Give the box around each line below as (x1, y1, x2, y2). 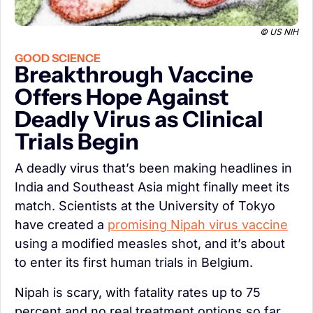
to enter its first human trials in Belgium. (15, 255, 253, 270)
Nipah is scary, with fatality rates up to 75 (15, 285, 261, 300)
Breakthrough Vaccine (15, 61, 253, 89)
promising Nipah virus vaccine (108, 217, 288, 233)
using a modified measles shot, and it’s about (15, 236, 285, 252)
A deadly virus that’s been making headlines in (15, 161, 292, 176)
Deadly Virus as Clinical (15, 105, 263, 133)
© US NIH (260, 27, 298, 38)
